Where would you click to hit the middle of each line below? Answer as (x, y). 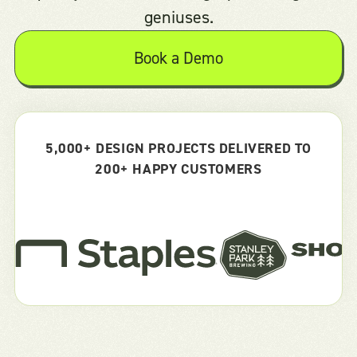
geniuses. (178, 17)
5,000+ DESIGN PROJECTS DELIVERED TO (178, 148)
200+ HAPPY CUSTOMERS (178, 169)
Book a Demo (178, 58)
